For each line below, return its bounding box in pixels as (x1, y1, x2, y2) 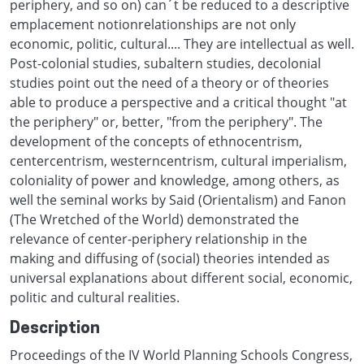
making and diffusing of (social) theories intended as (10, 249, 330, 267)
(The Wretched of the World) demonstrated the (10, 210, 299, 228)
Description (10, 320, 100, 337)
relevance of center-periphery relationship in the (10, 229, 307, 248)
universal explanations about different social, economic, (10, 268, 353, 287)
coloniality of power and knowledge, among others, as (10, 171, 340, 189)
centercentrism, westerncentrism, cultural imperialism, (10, 151, 347, 170)
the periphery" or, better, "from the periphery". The (10, 112, 323, 131)
